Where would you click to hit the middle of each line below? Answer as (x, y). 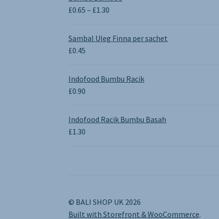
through (123, 46)
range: (120, 21)
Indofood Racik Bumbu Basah (118, 119)
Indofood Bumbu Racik (107, 78)
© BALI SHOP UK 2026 (105, 202)
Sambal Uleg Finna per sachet (118, 38)
